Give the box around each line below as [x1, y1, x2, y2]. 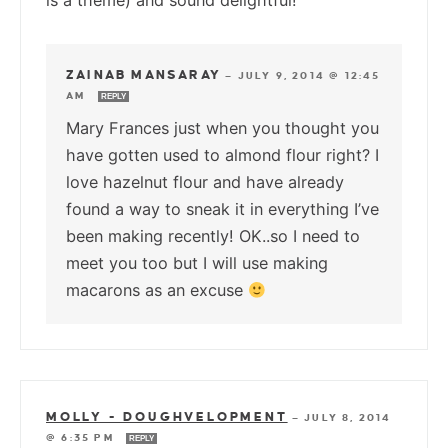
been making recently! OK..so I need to [66, 226, 360, 247]
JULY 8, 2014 [304, 412, 392, 424]
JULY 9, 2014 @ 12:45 [237, 70, 381, 82]
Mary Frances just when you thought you [66, 118, 379, 139]
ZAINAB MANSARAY [66, 68, 221, 83]
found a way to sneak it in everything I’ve [66, 199, 379, 220]
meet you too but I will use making [66, 253, 328, 274]
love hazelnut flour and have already [66, 172, 344, 193]
